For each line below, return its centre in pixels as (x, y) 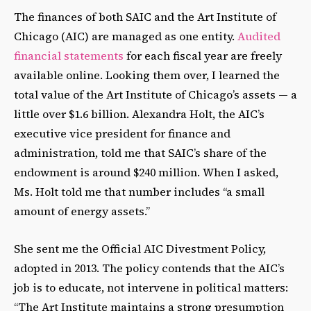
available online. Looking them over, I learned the (147, 75)
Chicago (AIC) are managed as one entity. (124, 36)
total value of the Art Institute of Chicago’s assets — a (155, 95)
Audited (259, 36)
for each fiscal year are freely (203, 56)
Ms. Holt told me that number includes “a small (139, 192)
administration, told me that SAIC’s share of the (140, 153)
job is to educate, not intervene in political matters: (151, 288)
